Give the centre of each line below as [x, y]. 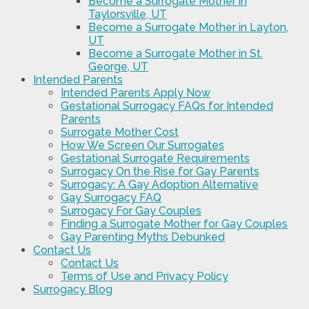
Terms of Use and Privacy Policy [144, 276]
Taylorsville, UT [128, 14]
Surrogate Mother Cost [120, 132]
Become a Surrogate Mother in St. [176, 53]
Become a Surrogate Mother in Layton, [188, 27]
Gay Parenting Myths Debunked [143, 237]
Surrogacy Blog [73, 289]
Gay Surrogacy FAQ [111, 197]
